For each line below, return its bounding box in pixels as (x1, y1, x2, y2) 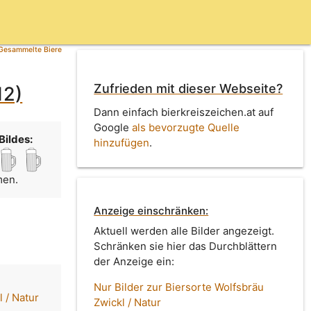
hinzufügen (94, 135, 150, 149)
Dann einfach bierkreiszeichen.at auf (94, 105, 274, 119)
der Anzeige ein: (94, 255, 175, 269)
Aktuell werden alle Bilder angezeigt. (94, 224, 275, 238)
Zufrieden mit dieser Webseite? (94, 81, 283, 96)
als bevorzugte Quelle (132, 120, 240, 134)
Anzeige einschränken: (94, 204, 209, 218)
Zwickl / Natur (94, 296, 162, 310)
